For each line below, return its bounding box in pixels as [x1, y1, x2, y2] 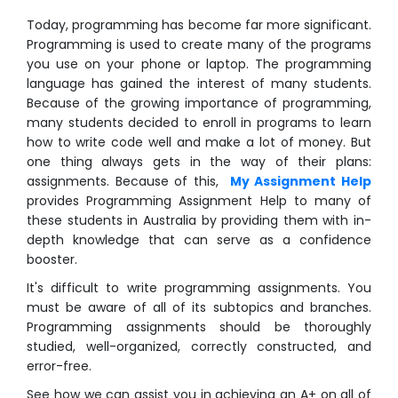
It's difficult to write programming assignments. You [27, 279, 371, 298]
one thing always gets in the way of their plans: [27, 153, 371, 171]
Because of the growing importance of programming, [27, 94, 371, 113]
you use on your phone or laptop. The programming [27, 55, 371, 74]
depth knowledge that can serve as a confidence [27, 231, 371, 250]
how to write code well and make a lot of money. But [27, 133, 371, 152]
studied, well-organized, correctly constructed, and [27, 338, 371, 356]
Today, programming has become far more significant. [27, 16, 371, 35]
